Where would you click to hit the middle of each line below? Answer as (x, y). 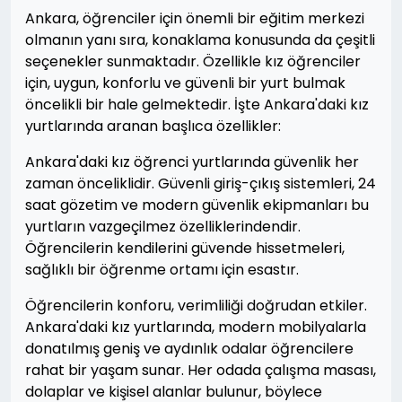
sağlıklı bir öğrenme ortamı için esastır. (162, 270)
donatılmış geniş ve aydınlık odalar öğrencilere (189, 349)
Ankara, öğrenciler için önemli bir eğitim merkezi (195, 18)
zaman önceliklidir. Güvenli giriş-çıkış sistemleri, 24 (201, 184)
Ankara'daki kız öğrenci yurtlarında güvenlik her (192, 162)
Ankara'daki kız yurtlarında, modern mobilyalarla (196, 327)
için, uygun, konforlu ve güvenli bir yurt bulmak (185, 83)
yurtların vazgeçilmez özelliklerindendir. (163, 227)
